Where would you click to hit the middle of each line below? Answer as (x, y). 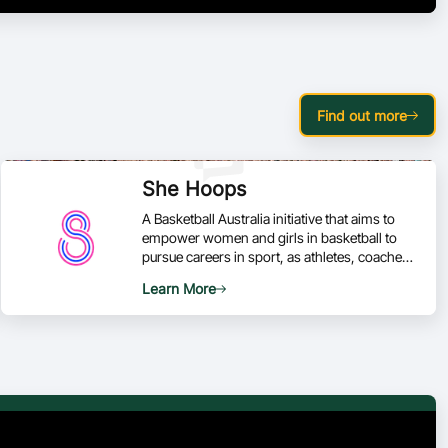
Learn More (179, 288)
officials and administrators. (225, 275)
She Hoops (194, 189)
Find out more (362, 115)
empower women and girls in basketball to (270, 237)
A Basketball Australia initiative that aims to (269, 218)
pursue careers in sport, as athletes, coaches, (278, 256)
